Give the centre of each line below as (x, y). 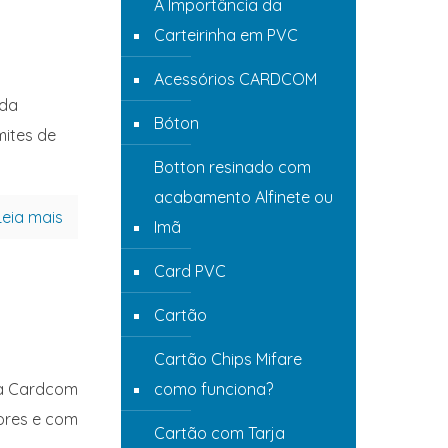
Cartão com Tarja (219, 433)
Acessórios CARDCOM (235, 79)
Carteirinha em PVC (226, 35)
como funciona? (213, 389)
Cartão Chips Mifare (228, 359)
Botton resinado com (232, 167)
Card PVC (190, 271)
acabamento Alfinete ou (243, 197)
